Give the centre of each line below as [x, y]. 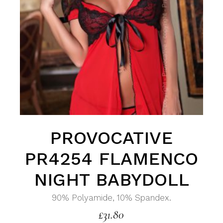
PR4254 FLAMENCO [111, 159]
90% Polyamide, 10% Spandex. [111, 198]
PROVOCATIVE [111, 138]
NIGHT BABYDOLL [111, 180]
